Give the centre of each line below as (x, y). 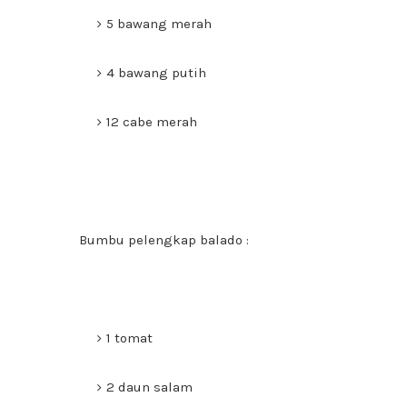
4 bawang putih (156, 73)
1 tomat (129, 338)
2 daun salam (149, 387)
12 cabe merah (152, 122)
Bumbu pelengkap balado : (164, 240)
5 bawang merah (159, 24)
